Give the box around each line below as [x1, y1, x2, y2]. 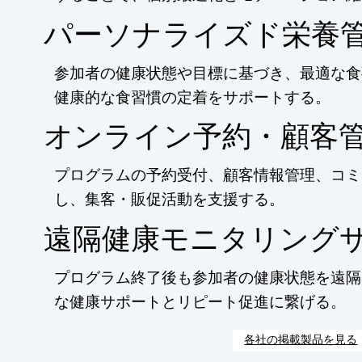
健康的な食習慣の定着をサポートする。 [54, 86, 331, 107]
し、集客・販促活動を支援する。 [54, 189, 285, 209]
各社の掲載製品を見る [244, 333, 358, 347]
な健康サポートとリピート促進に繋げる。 [54, 291, 347, 311]
